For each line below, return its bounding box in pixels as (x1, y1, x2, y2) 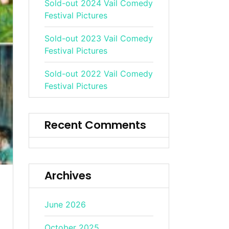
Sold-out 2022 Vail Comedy (44, 68, 153, 79)
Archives (44, 168, 92, 184)
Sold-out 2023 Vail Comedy (44, 33, 153, 43)
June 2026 (44, 199, 86, 210)
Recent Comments (44, 117, 147, 133)
